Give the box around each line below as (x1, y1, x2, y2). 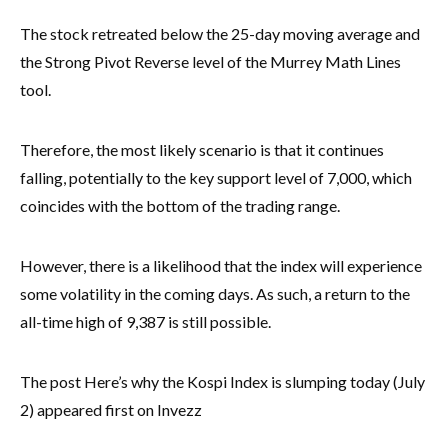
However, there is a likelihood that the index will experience (20, 255, 422, 275)
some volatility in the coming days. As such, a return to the (20, 283, 410, 303)
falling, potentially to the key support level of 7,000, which (20, 167, 412, 187)
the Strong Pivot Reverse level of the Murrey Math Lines (20, 51, 401, 71)
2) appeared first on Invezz (20, 399, 202, 419)
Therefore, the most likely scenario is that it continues (20, 139, 384, 159)
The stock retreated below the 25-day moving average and (20, 23, 420, 43)
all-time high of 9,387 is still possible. (20, 311, 271, 331)
